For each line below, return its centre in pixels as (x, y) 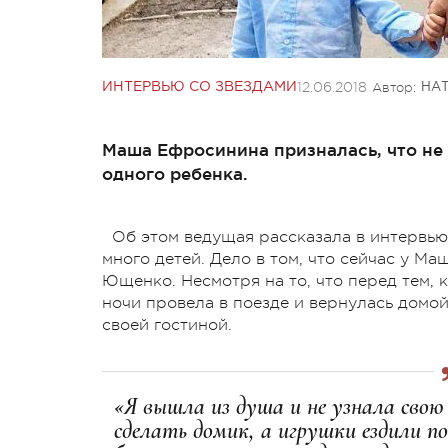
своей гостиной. (169, 324)
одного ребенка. (175, 173)
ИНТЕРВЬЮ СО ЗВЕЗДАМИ (199, 86)
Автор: (394, 87)
